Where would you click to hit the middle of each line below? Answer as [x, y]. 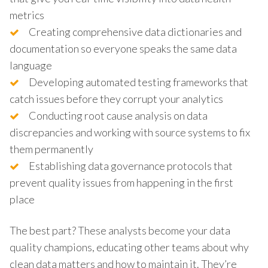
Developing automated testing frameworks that [138, 82]
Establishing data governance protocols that [131, 165]
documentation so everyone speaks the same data [123, 48]
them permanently [51, 149]
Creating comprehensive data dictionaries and [135, 31]
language [31, 65]
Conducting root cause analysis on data [118, 115]
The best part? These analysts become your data [120, 230]
